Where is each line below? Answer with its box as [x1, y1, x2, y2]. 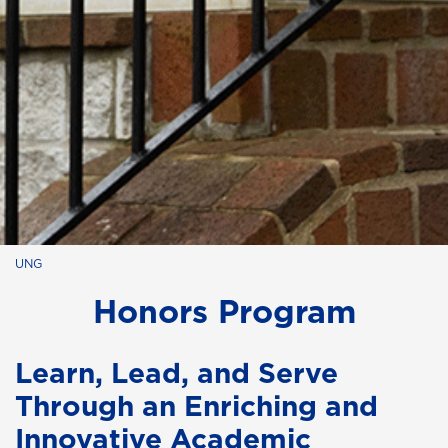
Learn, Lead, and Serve [15, 353, 338, 393]
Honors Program [92, 289, 356, 335]
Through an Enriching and [15, 386, 378, 426]
